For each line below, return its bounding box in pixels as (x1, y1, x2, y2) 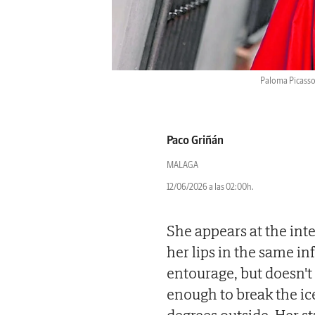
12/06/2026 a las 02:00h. (167, 181, 254, 193)
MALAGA (167, 160, 198, 171)
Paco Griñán (167, 133, 224, 148)
